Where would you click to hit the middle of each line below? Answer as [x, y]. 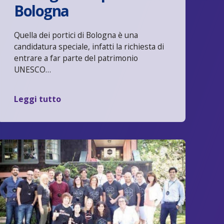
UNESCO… [33, 70]
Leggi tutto [38, 99]
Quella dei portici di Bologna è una [76, 35]
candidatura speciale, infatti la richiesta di [89, 47]
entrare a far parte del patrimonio [76, 58]
